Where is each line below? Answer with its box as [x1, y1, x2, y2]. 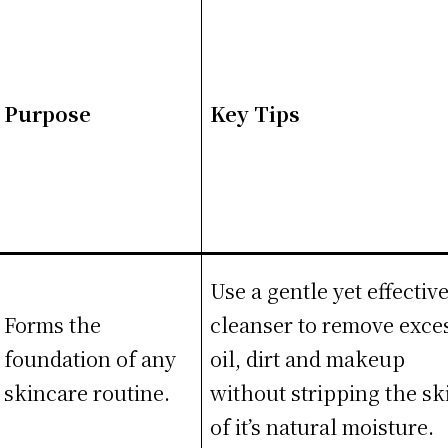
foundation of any [4, 343, 177, 373]
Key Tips [210, 98, 301, 128]
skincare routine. [4, 377, 171, 407]
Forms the [4, 309, 102, 339]
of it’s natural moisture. [210, 411, 435, 441]
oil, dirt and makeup [210, 343, 406, 373]
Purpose [4, 98, 92, 128]
